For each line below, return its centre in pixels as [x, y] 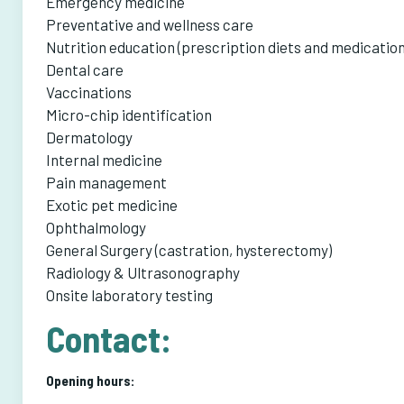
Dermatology [89, 137]
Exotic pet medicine [111, 205]
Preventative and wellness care [149, 24]
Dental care [84, 69]
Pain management [106, 182]
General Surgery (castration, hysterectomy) [188, 250]
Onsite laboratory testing [129, 295]
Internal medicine [104, 160]
